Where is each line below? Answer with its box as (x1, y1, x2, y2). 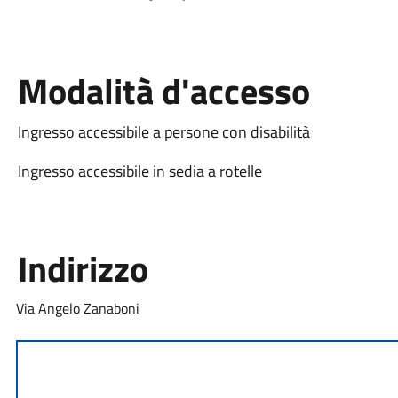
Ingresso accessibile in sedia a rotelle (17, 158, 262, 183)
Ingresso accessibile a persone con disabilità (17, 119, 310, 144)
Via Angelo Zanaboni (15, 297, 139, 319)
